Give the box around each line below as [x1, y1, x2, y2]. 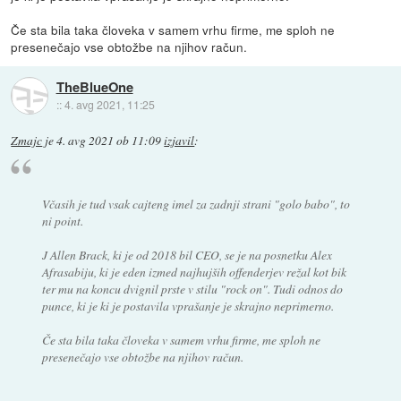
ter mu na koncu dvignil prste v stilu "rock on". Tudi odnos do [41, 280, 343, 298]
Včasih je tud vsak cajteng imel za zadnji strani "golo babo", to [41, 195, 350, 213]
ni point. [41, 212, 83, 230]
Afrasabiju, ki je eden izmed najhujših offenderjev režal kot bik [41, 263, 346, 281]
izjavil [164, 132, 195, 149]
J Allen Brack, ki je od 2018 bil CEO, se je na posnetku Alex [41, 246, 332, 264]
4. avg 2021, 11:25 [64, 97, 155, 113]
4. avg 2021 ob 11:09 [56, 132, 162, 149]
